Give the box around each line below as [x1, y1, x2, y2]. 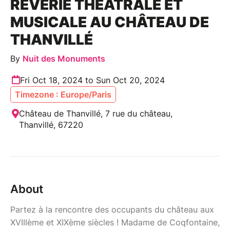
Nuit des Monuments [23, 53, 105, 64]
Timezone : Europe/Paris [15, 89, 111, 100]
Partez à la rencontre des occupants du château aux [10, 204, 214, 215]
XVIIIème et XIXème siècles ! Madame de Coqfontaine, [10, 217, 220, 227]
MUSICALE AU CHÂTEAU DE [10, 13, 209, 31]
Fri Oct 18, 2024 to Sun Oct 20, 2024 [20, 74, 165, 85]
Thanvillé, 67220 [19, 119, 83, 130]
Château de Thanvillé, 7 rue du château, [19, 108, 172, 119]
